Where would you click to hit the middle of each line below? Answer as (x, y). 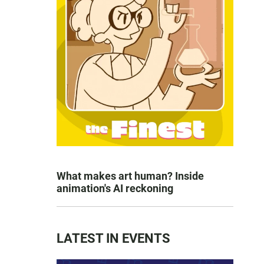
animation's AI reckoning (115, 188)
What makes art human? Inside (130, 176)
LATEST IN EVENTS (113, 238)
